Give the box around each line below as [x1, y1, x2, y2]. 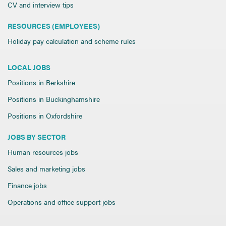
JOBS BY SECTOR [8, 132, 66, 142]
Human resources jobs [8, 147, 78, 157]
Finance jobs [8, 180, 47, 191]
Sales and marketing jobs [8, 163, 85, 174]
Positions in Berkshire [8, 77, 75, 88]
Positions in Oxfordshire [8, 110, 82, 121]
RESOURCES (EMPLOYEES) [8, 21, 100, 31]
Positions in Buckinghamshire [8, 94, 100, 104]
